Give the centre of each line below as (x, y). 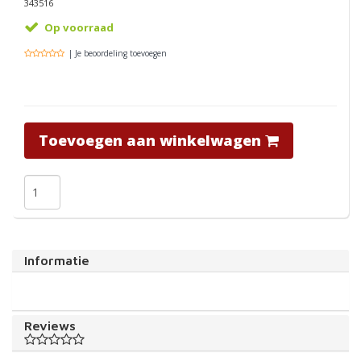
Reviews (50, 326)
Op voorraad (79, 27)
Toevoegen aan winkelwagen (150, 140)
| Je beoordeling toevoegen (118, 53)
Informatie (57, 260)
